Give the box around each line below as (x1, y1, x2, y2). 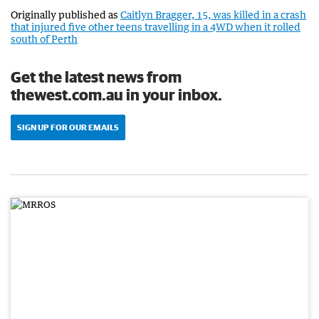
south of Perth (11, 32, 78, 45)
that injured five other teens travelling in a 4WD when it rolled (11, 20, 300, 33)
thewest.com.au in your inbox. (11, 85, 222, 103)
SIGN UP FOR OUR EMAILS (17, 122, 119, 132)
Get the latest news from (11, 67, 182, 85)
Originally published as (11, 8, 120, 21)
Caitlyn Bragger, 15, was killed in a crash (120, 8, 306, 21)
